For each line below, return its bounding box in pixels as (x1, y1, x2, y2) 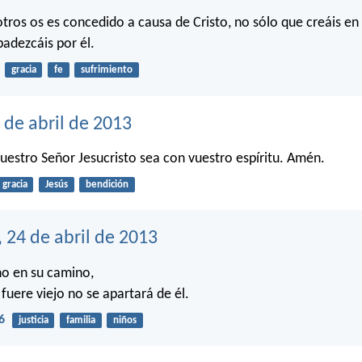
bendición (85, 179, 128, 191)
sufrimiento (80, 65, 133, 76)
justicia (18, 314, 48, 326)
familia (65, 314, 95, 326)
